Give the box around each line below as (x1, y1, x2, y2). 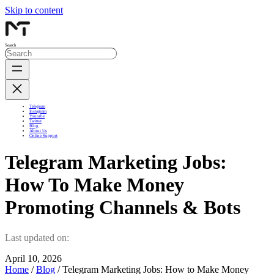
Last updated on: (5, 232, 69, 243)
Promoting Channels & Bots (5, 196, 240, 219)
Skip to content (5, 5, 63, 15)
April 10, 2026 (5, 253, 62, 264)
